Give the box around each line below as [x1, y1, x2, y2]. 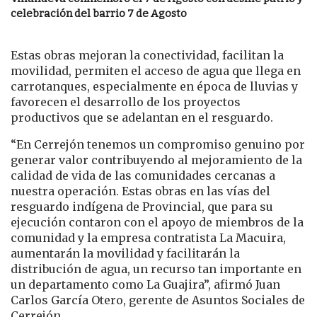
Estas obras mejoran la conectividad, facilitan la [11, 48, 284, 63]
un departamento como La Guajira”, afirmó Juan [11, 277, 280, 292]
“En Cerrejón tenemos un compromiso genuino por [11, 137, 305, 152]
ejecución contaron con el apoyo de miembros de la [11, 215, 304, 230]
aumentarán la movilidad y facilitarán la [11, 246, 240, 261]
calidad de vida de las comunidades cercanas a [11, 168, 275, 183]
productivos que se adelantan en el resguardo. [11, 110, 273, 125]
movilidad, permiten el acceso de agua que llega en [11, 64, 301, 79]
